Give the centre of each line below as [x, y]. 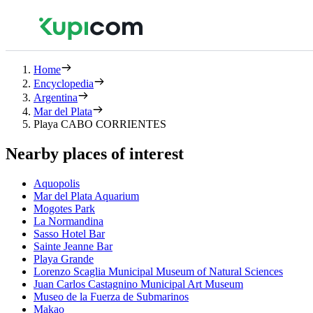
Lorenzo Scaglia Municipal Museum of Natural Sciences [158, 271]
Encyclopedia [64, 83]
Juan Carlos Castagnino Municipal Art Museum [138, 284]
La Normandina [68, 221]
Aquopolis [57, 183]
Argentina [56, 97]
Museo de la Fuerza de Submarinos [111, 296]
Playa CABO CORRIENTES [100, 124]
